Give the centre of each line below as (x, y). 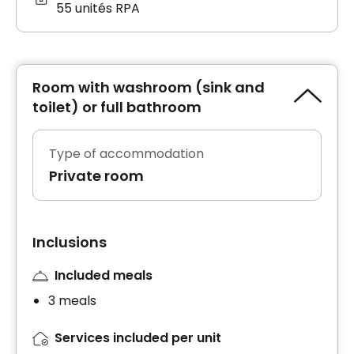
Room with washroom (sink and (149, 87)
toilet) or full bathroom (117, 107)
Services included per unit (138, 338)
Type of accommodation (126, 153)
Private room (96, 175)
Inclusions (70, 242)
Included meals (104, 275)
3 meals (72, 301)
